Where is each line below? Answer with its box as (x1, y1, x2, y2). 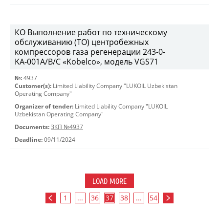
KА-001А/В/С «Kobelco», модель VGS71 (15, 56, 158, 67)
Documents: (15, 123, 49, 131)
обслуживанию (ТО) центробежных (15, 37, 149, 47)
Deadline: (15, 136, 43, 143)
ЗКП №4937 (51, 123, 83, 131)
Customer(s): (15, 82, 51, 89)
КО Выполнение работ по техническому (15, 27, 167, 38)
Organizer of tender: (15, 103, 73, 110)
